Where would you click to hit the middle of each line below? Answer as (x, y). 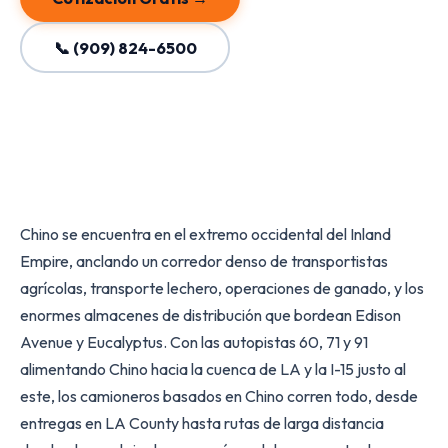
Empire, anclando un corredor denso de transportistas (204, 261)
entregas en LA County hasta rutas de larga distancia (202, 423)
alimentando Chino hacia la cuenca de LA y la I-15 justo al (213, 369)
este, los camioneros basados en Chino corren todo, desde (219, 396)
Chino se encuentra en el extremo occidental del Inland (205, 234)
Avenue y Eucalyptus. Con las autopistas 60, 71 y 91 (194, 342)
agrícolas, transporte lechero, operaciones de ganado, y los (222, 288)
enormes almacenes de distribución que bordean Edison (210, 315)
